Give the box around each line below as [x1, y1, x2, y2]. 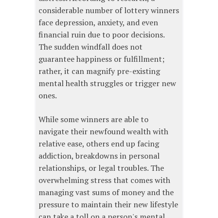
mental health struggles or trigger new [38, 78, 176, 89]
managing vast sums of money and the [38, 187, 174, 198]
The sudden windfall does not [38, 41, 143, 53]
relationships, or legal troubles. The [38, 163, 164, 174]
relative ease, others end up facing [38, 138, 159, 149]
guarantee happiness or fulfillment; [38, 54, 164, 65]
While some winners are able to [38, 114, 148, 125]
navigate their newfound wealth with [38, 126, 168, 137]
